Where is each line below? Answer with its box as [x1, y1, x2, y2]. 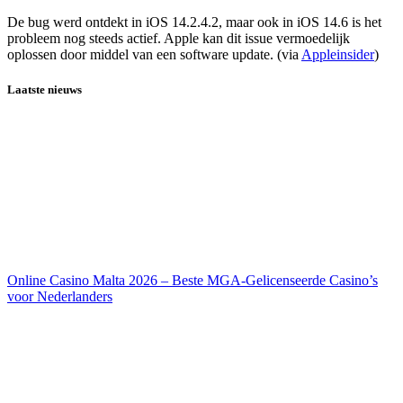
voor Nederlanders [7, 288, 112, 304]
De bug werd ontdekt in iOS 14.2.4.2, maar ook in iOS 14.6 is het [7, 14, 381, 31]
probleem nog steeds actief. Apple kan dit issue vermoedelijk [7, 31, 350, 47]
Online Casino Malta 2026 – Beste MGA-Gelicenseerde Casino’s [7, 272, 378, 288]
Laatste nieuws [7, 83, 82, 97]
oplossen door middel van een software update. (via [7, 47, 301, 63]
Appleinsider [301, 47, 374, 63]
